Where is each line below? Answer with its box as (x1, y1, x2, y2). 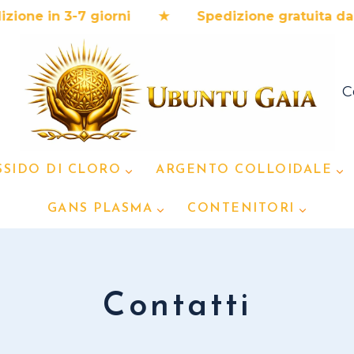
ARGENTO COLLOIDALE (156, 164, 332, 176)
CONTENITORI (187, 202, 295, 215)
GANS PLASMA (47, 202, 153, 215)
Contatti (102, 290, 252, 324)
